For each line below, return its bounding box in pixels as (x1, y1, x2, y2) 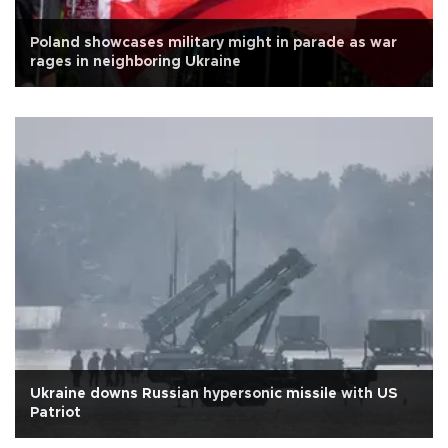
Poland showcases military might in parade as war (30, 35, 397, 50)
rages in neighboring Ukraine (30, 54, 241, 69)
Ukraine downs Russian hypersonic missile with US (30, 386, 398, 401)
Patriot (30, 405, 81, 420)
